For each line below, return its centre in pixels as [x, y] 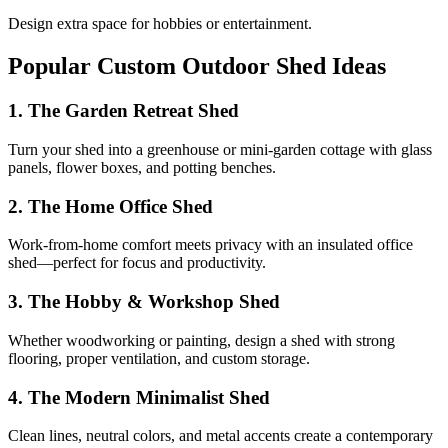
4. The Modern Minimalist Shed [139, 397]
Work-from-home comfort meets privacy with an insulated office [210, 245]
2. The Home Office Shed [110, 206]
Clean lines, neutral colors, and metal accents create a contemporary [220, 436]
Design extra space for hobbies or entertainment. [160, 24]
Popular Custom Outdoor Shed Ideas [197, 66]
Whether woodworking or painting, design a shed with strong [201, 340]
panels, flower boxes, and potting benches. [142, 167]
